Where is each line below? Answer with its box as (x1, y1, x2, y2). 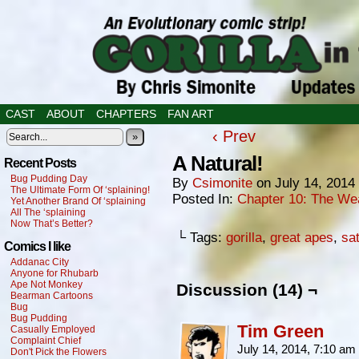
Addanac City (10, 256, 69, 268)
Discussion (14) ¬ (176, 280, 317, 299)
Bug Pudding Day (10, 173, 87, 184)
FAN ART (167, 107, 214, 120)
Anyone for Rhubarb (10, 268, 99, 279)
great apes (270, 230, 333, 245)
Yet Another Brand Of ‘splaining (10, 196, 146, 207)
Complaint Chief (10, 335, 81, 346)
